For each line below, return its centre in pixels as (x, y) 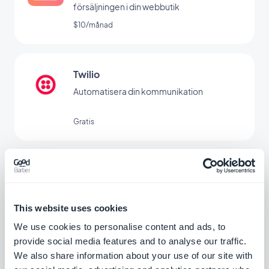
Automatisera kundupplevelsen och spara (155, 188)
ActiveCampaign (112, 171)
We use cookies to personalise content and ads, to (120, 227)
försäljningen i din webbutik (126, 7)
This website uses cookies (71, 208)
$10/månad (93, 25)
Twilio (86, 74)
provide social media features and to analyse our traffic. (130, 241)
